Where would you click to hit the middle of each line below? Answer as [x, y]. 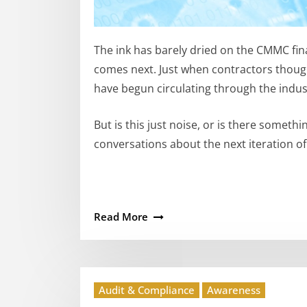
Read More [121, 216]
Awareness [234, 290]
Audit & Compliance [147, 290]
